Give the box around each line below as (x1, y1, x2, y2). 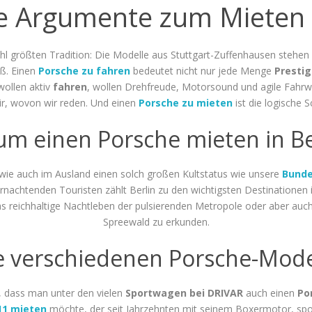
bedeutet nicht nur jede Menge (130, 63, 274, 77)
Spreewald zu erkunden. (102, 214, 210, 228)
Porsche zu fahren (38, 63, 130, 77)
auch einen (243, 286, 297, 299)
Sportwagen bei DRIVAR (125, 286, 243, 299)
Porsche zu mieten (138, 95, 233, 109)
